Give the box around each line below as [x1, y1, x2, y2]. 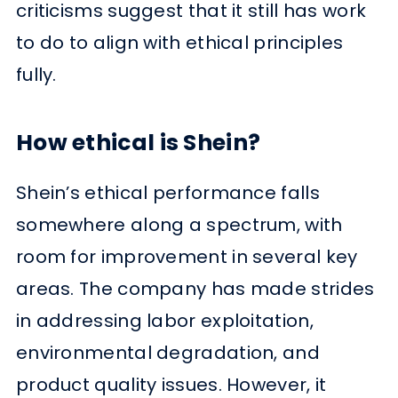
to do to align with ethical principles [15, 30, 344, 56]
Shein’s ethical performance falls [15, 180, 320, 206]
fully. [15, 62, 57, 88]
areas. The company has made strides [15, 276, 375, 302]
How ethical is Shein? [15, 127, 261, 159]
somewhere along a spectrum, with [15, 212, 343, 238]
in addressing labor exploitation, [15, 308, 314, 334]
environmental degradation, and [15, 340, 320, 366]
